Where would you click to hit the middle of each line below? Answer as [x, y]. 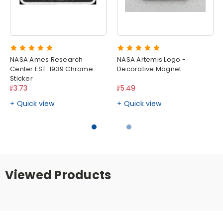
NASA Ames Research [47, 60]
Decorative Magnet [149, 69]
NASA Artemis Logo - [151, 60]
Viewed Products [58, 175]
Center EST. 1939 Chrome [52, 69]
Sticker [21, 79]
